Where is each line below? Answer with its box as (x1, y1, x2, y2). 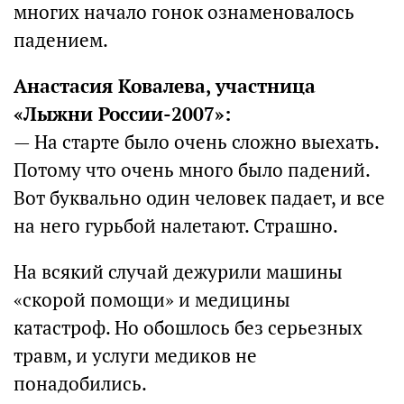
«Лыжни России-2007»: (14, 102, 231, 126)
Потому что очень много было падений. (14, 158, 370, 182)
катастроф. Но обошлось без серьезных (14, 316, 363, 340)
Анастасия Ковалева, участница (14, 74, 316, 98)
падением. (14, 28, 108, 52)
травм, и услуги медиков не (14, 344, 257, 368)
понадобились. (14, 372, 147, 396)
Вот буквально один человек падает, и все (14, 186, 385, 210)
